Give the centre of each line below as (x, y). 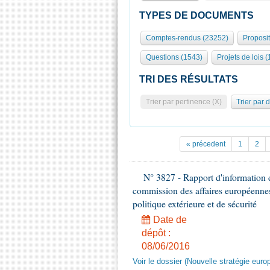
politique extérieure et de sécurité (195, 204)
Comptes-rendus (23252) (187, 38)
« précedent (206, 144)
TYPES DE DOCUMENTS (196, 15)
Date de (169, 220)
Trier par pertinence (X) (184, 102)
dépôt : (156, 233)
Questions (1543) (174, 57)
